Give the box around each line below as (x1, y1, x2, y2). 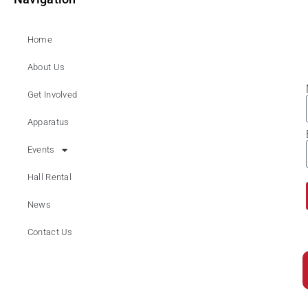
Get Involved (27, 89, 78, 100)
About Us (27, 62, 65, 73)
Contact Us (27, 227, 73, 238)
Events (27, 144, 55, 155)
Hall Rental (27, 172, 72, 183)
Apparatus (27, 117, 69, 128)
